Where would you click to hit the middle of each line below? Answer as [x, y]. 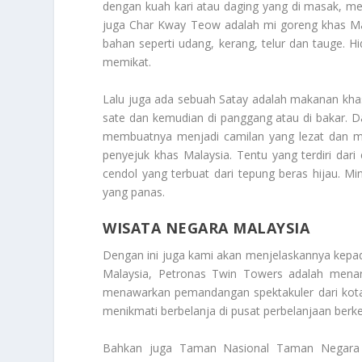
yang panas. [134, 192]
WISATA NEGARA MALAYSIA [206, 228]
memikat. [127, 62]
